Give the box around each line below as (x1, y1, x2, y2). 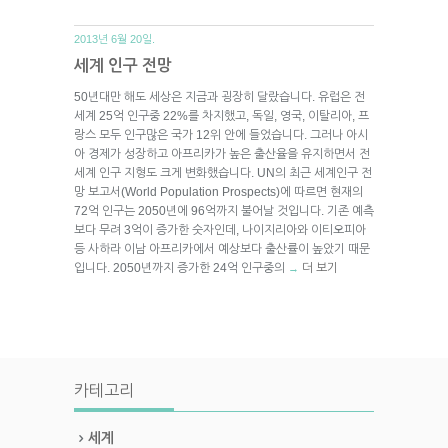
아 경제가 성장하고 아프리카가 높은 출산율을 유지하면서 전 (74, 146, 370, 161)
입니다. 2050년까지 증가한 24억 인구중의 (74, 260, 288, 275)
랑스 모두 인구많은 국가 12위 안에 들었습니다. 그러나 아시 (74, 127, 368, 142)
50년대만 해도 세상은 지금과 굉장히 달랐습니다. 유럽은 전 (74, 89, 365, 104)
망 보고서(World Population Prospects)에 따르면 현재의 (74, 184, 363, 199)
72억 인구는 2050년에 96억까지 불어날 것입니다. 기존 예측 (74, 203, 374, 218)
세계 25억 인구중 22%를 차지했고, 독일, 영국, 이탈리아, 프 (74, 108, 369, 123)
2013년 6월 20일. (74, 32, 155, 45)
